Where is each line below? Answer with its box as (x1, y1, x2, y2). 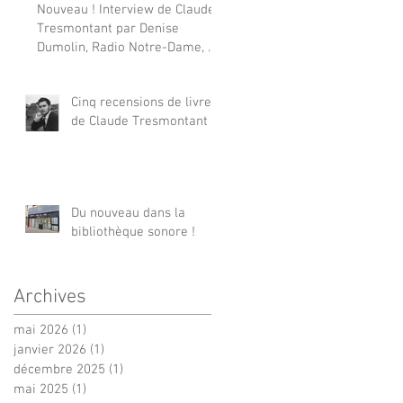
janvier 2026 (13, 341, 86, 358)
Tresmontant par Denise (37, 20, 179, 37)
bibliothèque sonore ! (71, 223, 195, 240)
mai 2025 (13, 381, 68, 398)
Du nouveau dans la (71, 204, 185, 221)
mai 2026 (13, 321, 68, 338)
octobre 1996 (37, 58, 114, 75)
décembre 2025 (13, 361, 105, 378)
